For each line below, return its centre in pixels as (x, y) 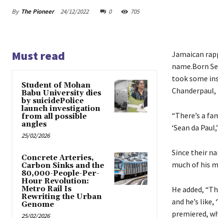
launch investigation (61, 109)
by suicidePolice (53, 101)
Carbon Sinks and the (63, 166)
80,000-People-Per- (60, 174)
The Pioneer (37, 11)
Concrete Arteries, (58, 158)
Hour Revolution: (55, 182)
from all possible (54, 117)
